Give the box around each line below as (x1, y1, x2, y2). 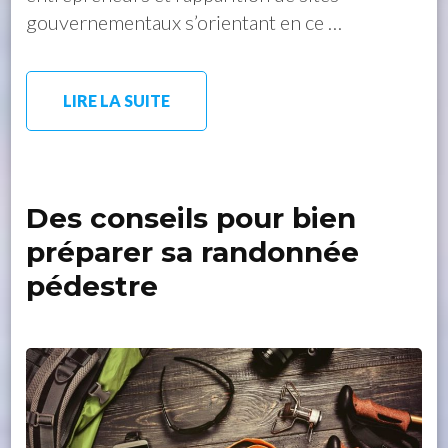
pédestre (26, 268, 159, 303)
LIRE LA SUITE (63, 90, 171, 110)
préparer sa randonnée (26, 234, 360, 269)
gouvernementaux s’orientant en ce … (26, 9, 343, 34)
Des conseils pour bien (26, 200, 357, 235)
